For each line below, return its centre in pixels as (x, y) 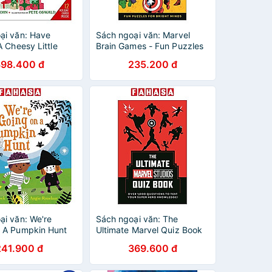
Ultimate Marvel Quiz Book (149, 230)
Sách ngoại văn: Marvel (143, 35)
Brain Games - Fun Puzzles (150, 46)
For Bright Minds (128, 57)
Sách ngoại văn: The (137, 219)
